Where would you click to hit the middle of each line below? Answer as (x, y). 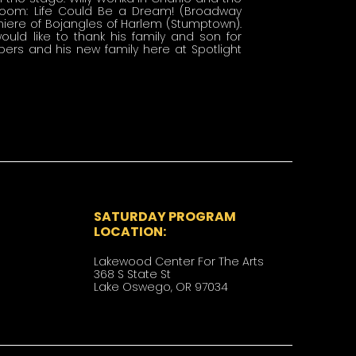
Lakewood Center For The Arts (179, 261)
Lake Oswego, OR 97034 (161, 287)
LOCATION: (130, 232)
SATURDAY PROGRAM (165, 217)
